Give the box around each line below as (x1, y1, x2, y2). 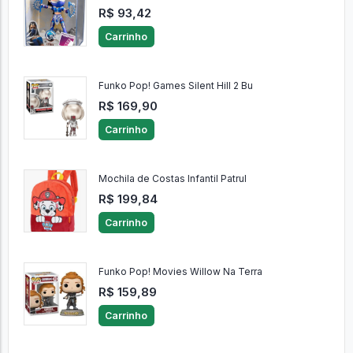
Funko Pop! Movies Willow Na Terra (98, 266, 262, 278)
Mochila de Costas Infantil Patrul (98, 173, 247, 185)
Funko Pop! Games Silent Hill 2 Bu (98, 80, 253, 92)
